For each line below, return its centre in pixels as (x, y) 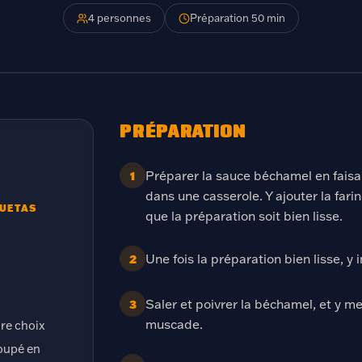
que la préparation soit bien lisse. (244, 216)
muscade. (174, 324)
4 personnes (120, 18)
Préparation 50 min (238, 18)
